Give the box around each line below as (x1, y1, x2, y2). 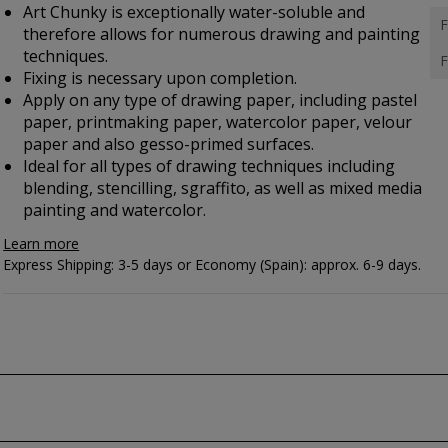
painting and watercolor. (23, 199, 207, 221)
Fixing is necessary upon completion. (23, 67, 298, 89)
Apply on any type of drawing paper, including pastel (23, 89, 418, 111)
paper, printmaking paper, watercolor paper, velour (23, 111, 413, 133)
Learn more (3, 234, 80, 253)
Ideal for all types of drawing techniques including (23, 155, 396, 177)
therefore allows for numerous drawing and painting (23, 23, 421, 45)
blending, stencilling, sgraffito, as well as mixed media (23, 177, 423, 199)
